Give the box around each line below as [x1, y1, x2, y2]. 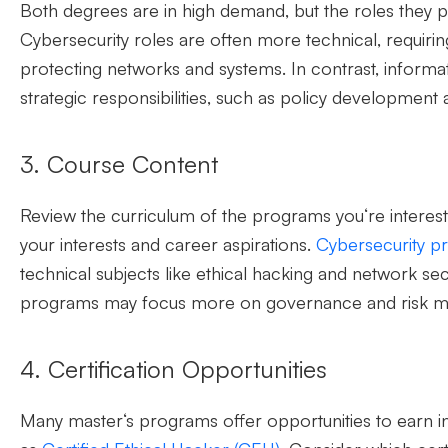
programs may [20, 291, 142, 314]
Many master [20, 409, 123, 432]
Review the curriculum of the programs [20, 204, 336, 227]
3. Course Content [20, 149, 225, 180]
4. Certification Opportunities [20, 354, 327, 385]
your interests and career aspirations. [20, 233, 316, 256]
